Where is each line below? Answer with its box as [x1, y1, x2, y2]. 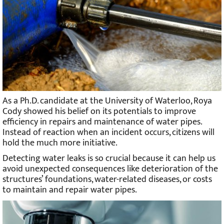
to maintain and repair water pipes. [2, 182, 137, 198]
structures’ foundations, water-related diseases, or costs [2, 172, 212, 187]
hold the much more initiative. [2, 135, 117, 151]
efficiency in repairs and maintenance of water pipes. [2, 114, 201, 130]
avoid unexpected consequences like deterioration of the [2, 161, 218, 177]
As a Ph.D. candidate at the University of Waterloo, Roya [2, 93, 212, 109]
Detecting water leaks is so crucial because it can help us [2, 151, 215, 166]
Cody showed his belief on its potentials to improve [2, 104, 196, 119]
